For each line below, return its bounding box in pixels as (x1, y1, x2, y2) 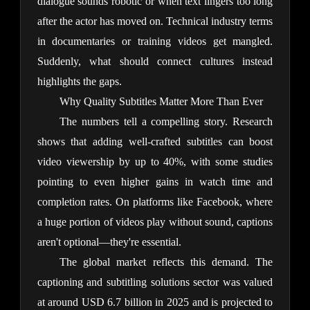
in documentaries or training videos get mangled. (37, 35, 273, 48)
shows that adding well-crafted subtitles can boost (37, 136, 273, 148)
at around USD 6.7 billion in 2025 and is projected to (37, 296, 273, 309)
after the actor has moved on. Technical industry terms (37, 15, 273, 28)
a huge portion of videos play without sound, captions (37, 216, 273, 228)
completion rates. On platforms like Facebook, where (37, 196, 273, 208)
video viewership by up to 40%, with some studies (37, 156, 273, 168)
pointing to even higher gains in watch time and (37, 176, 273, 188)
